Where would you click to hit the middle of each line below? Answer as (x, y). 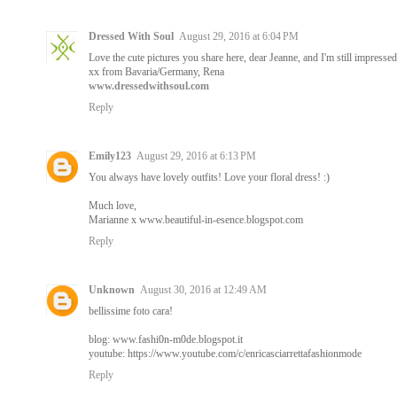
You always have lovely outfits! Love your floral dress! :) (209, 177)
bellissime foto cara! (131, 311)
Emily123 (110, 156)
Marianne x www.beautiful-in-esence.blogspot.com (196, 219)
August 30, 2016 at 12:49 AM (203, 289)
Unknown (112, 289)
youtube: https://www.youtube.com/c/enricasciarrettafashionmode (225, 353)
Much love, (113, 205)
